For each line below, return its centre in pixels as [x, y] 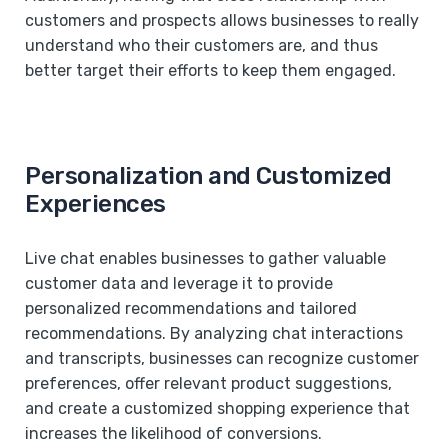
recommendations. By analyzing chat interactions [214, 333]
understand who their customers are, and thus [201, 45]
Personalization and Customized [208, 175]
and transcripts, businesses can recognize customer [222, 358]
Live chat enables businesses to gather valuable [205, 258]
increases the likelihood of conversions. [173, 433]
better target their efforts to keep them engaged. [210, 70]
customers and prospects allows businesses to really [222, 20]
